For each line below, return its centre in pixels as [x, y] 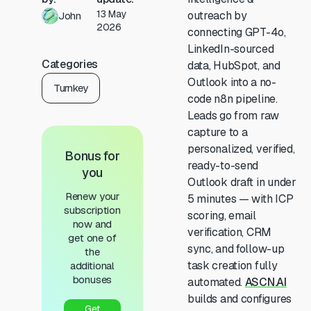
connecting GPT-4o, [236, 32]
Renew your [92, 196]
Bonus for [92, 156]
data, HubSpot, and [234, 66]
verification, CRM [229, 232]
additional [92, 266]
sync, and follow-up [236, 249]
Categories [70, 64]
